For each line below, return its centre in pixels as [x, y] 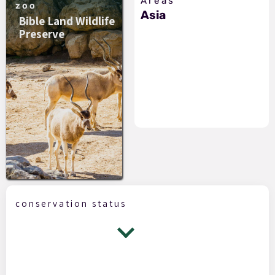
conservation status [71, 203]
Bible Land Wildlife [67, 21]
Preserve [41, 33]
